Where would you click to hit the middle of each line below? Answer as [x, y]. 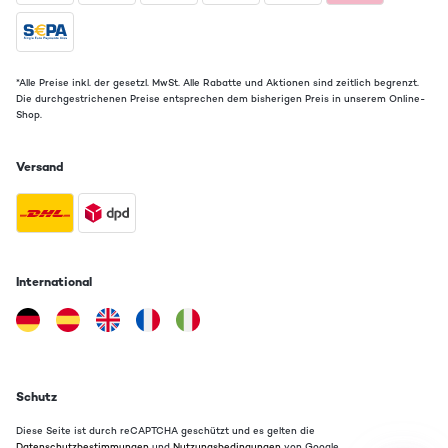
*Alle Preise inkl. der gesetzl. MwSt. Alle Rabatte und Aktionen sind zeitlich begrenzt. [217, 83]
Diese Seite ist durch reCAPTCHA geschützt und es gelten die [165, 431]
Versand [39, 167]
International [54, 282]
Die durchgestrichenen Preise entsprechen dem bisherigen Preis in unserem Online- [220, 99]
